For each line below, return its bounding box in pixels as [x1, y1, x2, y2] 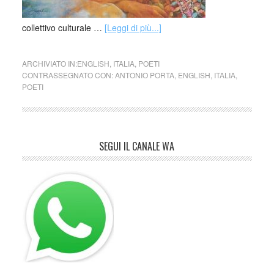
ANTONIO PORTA [114, 70, 174, 80]
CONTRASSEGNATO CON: [21, 70, 115, 80]
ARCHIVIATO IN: [21, 58, 77, 68]
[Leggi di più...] [104, 21, 161, 34]
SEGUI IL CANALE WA [99, 139, 175, 154]
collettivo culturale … [21, 21, 105, 34]
